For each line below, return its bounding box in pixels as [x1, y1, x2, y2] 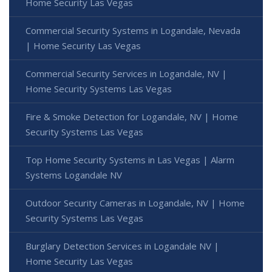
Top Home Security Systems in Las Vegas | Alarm [25, 153, 234, 166]
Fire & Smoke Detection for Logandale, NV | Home [25, 110, 238, 123]
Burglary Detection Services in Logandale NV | [25, 239, 219, 252]
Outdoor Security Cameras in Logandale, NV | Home [25, 196, 245, 209]
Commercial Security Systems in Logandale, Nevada [25, 24, 240, 36]
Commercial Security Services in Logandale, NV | [25, 67, 227, 80]
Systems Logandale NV [25, 168, 122, 181]
